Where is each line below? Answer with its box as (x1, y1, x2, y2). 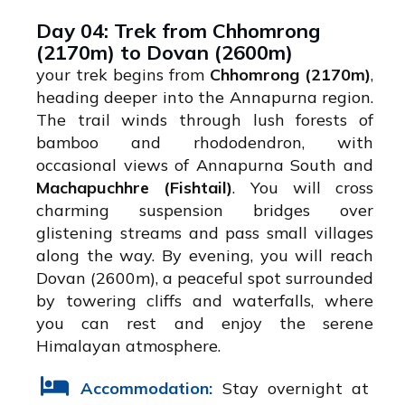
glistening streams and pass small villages (36, 222, 373, 244)
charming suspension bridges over (36, 200, 373, 221)
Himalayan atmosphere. (36, 335, 221, 357)
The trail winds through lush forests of (36, 109, 373, 131)
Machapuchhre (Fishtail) (36, 177, 233, 199)
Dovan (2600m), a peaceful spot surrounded (36, 268, 373, 289)
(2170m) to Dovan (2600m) (36, 40, 293, 66)
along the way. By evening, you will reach (36, 245, 373, 267)
